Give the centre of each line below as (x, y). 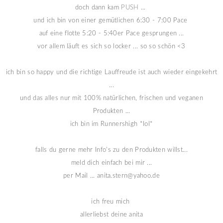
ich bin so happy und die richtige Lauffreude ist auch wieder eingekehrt (111, 72)
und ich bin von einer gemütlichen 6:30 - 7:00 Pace (111, 20)
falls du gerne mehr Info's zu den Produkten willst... (111, 150)
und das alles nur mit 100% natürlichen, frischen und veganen (111, 98)
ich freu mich (111, 202)
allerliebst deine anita (111, 215)
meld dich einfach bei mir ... (111, 163)
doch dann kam (98, 7)
